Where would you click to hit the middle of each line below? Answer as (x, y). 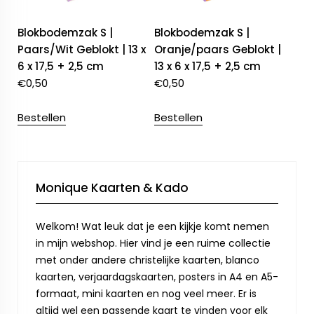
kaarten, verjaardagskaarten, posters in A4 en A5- (157, 277)
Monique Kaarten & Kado (112, 188)
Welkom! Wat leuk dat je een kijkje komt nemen (152, 227)
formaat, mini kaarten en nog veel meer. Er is (146, 294)
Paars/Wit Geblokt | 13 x (82, 50)
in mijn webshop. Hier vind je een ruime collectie (153, 244)
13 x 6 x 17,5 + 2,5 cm (208, 67)
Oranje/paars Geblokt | (218, 50)
